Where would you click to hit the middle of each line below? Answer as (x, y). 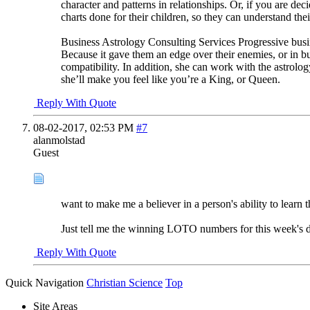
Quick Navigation (45, 282)
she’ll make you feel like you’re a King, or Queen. (171, 79)
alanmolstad (59, 140)
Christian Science (125, 282)
